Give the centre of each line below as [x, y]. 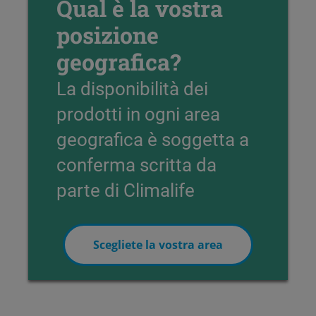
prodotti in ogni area [138, 113]
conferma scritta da [136, 164]
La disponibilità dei [132, 88]
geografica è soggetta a [153, 139]
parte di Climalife [126, 189]
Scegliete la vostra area [158, 244]
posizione [108, 35]
